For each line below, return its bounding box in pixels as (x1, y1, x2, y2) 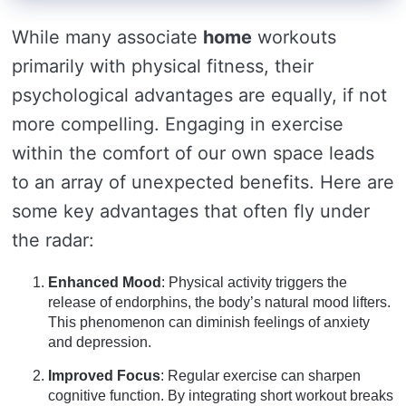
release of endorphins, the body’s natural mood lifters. (48, 295, 391, 310)
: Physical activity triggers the (161, 275, 347, 290)
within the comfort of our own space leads (12, 142, 374, 164)
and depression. (48, 334, 151, 350)
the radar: (12, 229, 94, 251)
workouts (252, 26, 336, 48)
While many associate (12, 26, 203, 48)
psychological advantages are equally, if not (12, 84, 387, 106)
